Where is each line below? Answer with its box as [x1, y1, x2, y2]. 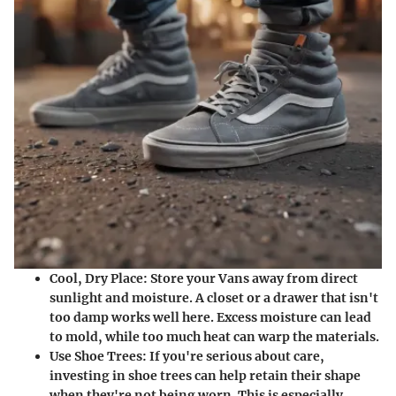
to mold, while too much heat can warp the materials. [49, 328, 379, 345]
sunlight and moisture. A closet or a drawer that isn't [49, 289, 378, 306]
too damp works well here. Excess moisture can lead [49, 308, 371, 325]
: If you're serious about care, [142, 347, 324, 364]
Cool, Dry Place [49, 270, 143, 286]
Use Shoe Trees [49, 347, 142, 364]
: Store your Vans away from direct [143, 270, 358, 286]
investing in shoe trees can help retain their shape [49, 367, 361, 384]
